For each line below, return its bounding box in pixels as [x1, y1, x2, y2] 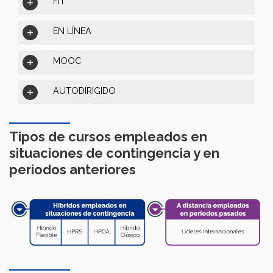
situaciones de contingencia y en [9, 146, 219, 161]
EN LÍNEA [53, 26, 91, 37]
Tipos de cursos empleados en [9, 129, 207, 145]
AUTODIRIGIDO [53, 85, 116, 96]
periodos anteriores [9, 162, 136, 178]
